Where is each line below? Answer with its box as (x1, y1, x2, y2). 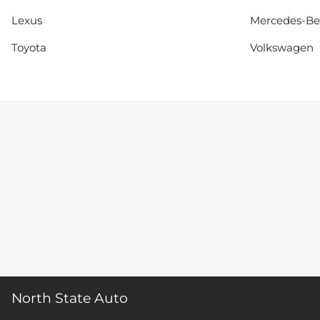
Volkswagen (250, 41, 314, 55)
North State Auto (11, 289, 128, 307)
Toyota (11, 41, 46, 55)
